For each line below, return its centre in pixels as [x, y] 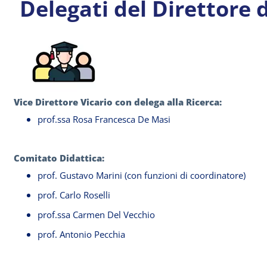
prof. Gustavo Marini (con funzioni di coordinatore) [142, 175]
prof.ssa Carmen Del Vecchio [96, 215]
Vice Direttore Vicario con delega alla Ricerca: [119, 102]
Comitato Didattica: [60, 158]
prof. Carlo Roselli [74, 195]
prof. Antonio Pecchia [81, 234]
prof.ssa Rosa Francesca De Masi [104, 119]
